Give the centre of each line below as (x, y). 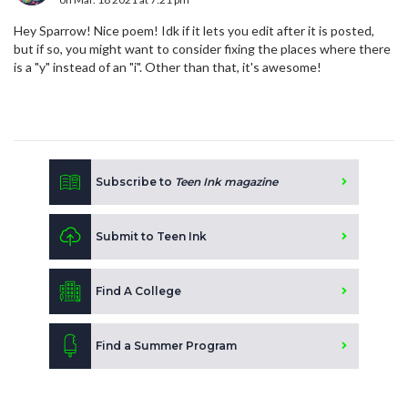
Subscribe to (135, 182)
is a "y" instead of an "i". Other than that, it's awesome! (168, 67)
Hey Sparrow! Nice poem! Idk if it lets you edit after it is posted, (194, 31)
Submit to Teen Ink (151, 237)
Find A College (138, 291)
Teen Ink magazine (226, 182)
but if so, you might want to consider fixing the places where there (202, 49)
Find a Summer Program (166, 346)
